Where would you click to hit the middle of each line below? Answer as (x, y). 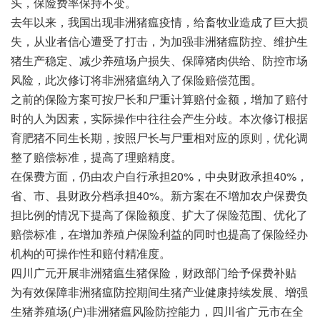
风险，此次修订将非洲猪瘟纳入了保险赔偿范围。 (136, 79)
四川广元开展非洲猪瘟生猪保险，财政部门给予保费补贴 (154, 272)
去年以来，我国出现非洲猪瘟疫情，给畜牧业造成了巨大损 (159, 21)
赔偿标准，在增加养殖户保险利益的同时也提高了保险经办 (159, 234)
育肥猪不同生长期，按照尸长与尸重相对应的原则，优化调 (159, 137)
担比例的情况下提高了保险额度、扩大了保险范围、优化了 (159, 214)
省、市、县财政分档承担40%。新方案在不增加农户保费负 (159, 195)
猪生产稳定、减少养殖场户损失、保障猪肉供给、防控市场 (159, 60)
